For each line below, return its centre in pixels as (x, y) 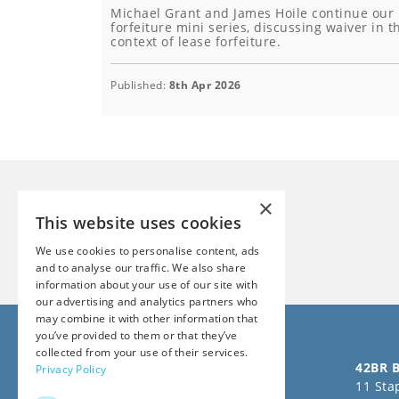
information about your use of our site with (147, 285)
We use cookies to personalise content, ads (148, 251)
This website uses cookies (138, 223)
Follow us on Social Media (187, 367)
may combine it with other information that (147, 318)
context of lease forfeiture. (195, 42)
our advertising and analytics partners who (147, 301)
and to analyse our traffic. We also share (141, 268)
